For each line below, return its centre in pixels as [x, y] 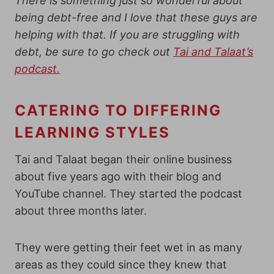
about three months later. [81, 211]
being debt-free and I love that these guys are [136, 17]
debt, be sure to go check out [94, 52]
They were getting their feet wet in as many [128, 247]
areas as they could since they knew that [121, 265]
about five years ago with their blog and [118, 176]
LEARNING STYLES [92, 132]
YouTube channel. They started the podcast [128, 194]
